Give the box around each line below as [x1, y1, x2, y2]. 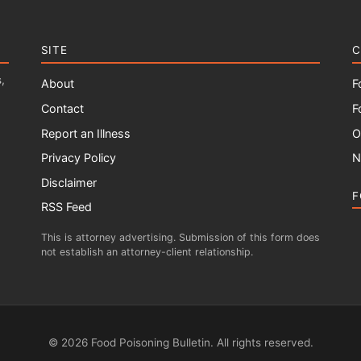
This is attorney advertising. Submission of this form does [40, 230, 320, 243]
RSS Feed [40, 200, 92, 214]
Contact [40, 102, 84, 116]
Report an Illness [40, 126, 131, 140]
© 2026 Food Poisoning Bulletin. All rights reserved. [48, 335, 313, 349]
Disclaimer [40, 175, 97, 189]
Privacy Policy [40, 151, 116, 165]
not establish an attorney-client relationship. [40, 245, 253, 258]
